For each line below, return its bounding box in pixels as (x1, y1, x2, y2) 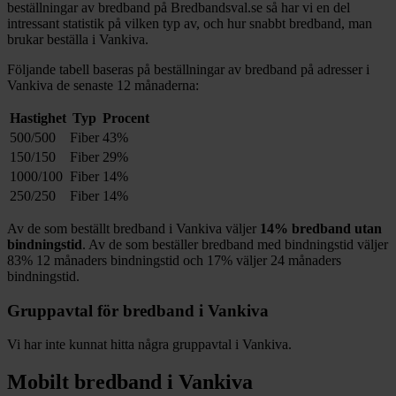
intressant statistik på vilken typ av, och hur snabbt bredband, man (7, 15, 372, 31)
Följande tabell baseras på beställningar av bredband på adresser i (7, 61, 369, 77)
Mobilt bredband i (7, 370, 179, 394)
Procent (103, 110, 149, 126)
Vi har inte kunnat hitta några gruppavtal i (7, 337, 242, 353)
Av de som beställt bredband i (7, 220, 176, 236)
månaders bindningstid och (54, 252, 203, 268)
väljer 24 (236, 252, 285, 268)
